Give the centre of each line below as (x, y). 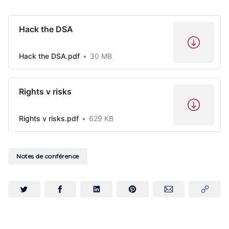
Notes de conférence (48, 156)
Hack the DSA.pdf (49, 56)
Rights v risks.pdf (49, 118)
